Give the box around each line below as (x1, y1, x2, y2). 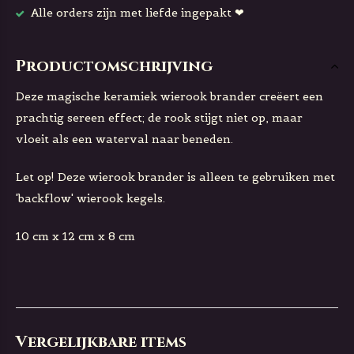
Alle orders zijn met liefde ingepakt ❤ (28, 6, 244, 20)
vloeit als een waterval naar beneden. (16, 132, 236, 146)
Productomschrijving (16, 55, 213, 77)
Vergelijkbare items (16, 331, 186, 352)
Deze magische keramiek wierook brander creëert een (16, 89, 323, 104)
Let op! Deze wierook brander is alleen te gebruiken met (16, 170, 335, 184)
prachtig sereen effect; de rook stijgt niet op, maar (16, 111, 303, 125)
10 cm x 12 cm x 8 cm (16, 229, 138, 243)
